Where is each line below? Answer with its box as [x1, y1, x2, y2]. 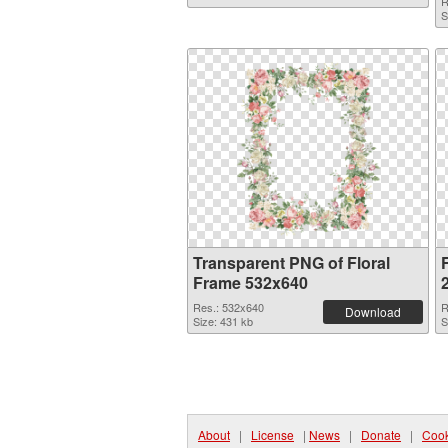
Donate [361, 426, 401, 443]
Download [345, 303, 401, 320]
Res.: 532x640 [193, 299, 264, 315]
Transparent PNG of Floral [193, 251, 390, 274]
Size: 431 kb [193, 313, 253, 329]
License [251, 426, 294, 443]
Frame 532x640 [193, 271, 308, 294]
